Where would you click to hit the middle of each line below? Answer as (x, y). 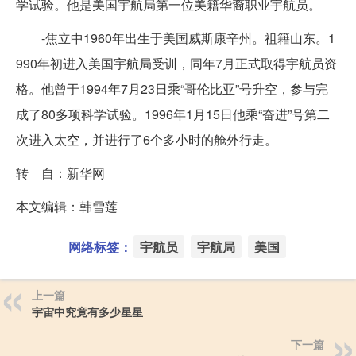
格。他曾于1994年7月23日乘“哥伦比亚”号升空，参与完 (172, 89)
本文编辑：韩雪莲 (67, 207)
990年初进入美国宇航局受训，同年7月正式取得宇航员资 (176, 64)
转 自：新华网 (60, 173)
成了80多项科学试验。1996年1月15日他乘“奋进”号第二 (173, 114)
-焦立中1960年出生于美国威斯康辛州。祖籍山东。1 (176, 38)
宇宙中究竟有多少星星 (87, 312)
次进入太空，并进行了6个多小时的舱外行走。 (147, 140)
